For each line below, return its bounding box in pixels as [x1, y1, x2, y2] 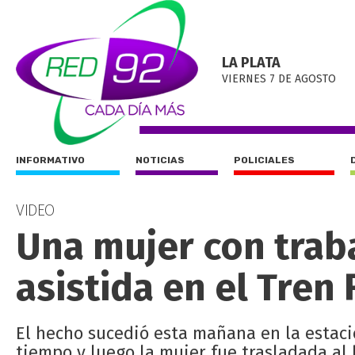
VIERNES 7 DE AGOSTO [222, 72, 336, 86]
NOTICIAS [136, 155, 185, 166]
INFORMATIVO [16, 155, 85, 166]
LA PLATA [222, 54, 281, 71]
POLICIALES [234, 155, 295, 166]
